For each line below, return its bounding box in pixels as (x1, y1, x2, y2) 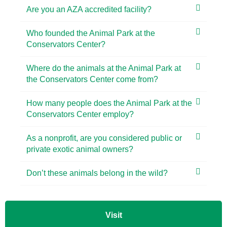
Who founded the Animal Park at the (26, 29, 155, 37)
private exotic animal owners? (26, 145, 133, 154)
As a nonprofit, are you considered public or (26, 134, 182, 142)
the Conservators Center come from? (26, 75, 158, 84)
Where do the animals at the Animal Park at (26, 64, 181, 72)
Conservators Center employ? (26, 110, 134, 119)
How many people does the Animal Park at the (26, 99, 192, 107)
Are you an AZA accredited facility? (26, 5, 152, 14)
